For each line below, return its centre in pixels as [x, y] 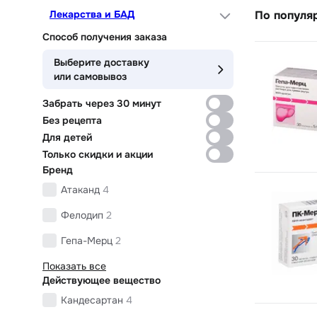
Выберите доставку [102, 62]
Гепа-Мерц [87, 240]
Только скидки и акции [98, 154]
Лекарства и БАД [92, 14]
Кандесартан [92, 300]
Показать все [74, 266]
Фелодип [82, 215]
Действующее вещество [102, 280]
